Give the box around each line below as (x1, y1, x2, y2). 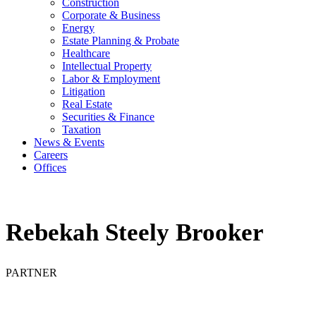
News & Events (34, 136, 104, 148)
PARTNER (6, 267, 57, 279)
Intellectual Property (62, 60, 152, 72)
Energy (62, 22, 95, 34)
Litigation (62, 85, 105, 97)
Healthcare (62, 47, 110, 59)
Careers (34, 149, 68, 161)
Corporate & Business (62, 9, 160, 21)
